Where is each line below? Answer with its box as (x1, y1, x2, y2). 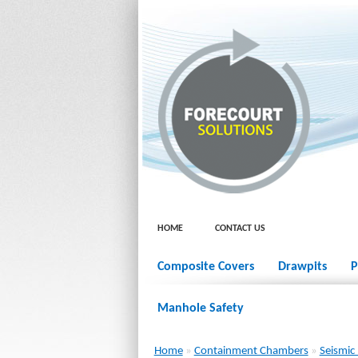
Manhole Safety (157, 302, 244, 315)
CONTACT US (215, 224, 265, 233)
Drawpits (278, 261, 327, 273)
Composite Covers (157, 261, 254, 273)
